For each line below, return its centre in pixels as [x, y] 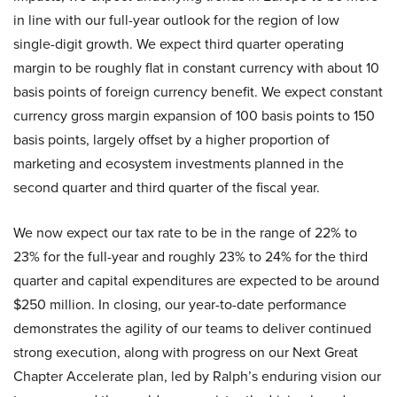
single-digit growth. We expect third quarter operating [179, 44]
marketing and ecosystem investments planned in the [179, 163]
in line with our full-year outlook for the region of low [176, 20]
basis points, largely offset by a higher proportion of [171, 140]
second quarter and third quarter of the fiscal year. [167, 187]
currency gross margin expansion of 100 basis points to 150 [194, 116]
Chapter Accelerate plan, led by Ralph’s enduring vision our [197, 376]
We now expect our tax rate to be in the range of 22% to [185, 233]
